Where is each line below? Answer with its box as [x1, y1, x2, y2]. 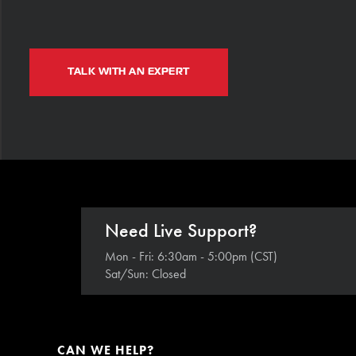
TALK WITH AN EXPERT [68, 65, 190, 78]
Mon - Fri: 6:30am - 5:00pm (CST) [105, 248, 277, 265]
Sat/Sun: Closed [105, 265, 186, 282]
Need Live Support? [105, 218, 257, 242]
